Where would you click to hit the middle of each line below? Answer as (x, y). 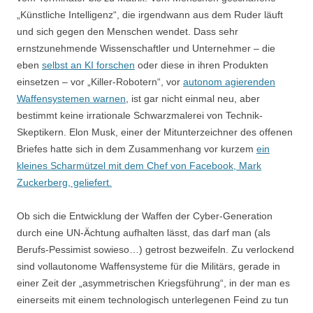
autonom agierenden (229, 81)
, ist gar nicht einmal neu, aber (193, 98)
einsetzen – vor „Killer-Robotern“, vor (100, 81)
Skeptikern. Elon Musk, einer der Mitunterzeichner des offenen (155, 132)
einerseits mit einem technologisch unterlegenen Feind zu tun (153, 299)
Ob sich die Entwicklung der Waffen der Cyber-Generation (145, 216)
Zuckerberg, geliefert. (64, 182)
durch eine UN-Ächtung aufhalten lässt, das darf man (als (144, 232)
